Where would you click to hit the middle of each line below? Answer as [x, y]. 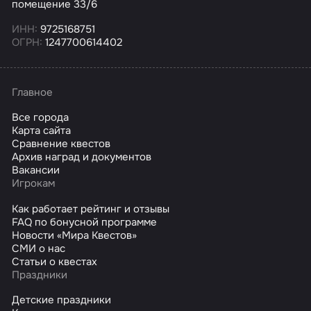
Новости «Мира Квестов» [75, 235]
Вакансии [36, 170]
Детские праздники [62, 300]
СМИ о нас [39, 248]
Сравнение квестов [61, 144]
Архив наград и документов [82, 157]
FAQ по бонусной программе [85, 222]
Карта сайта [42, 131]
